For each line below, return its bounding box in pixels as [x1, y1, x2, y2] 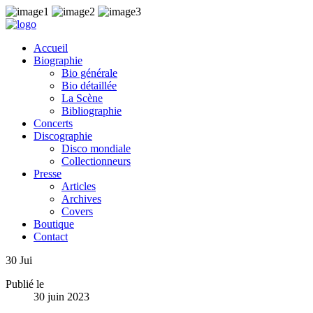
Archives [61, 193, 101, 205]
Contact [34, 231, 68, 242]
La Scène [61, 92, 103, 104]
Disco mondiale [61, 143, 131, 154]
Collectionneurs [61, 155, 131, 167]
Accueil [34, 42, 68, 54]
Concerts [34, 117, 73, 129]
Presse [34, 168, 61, 180]
